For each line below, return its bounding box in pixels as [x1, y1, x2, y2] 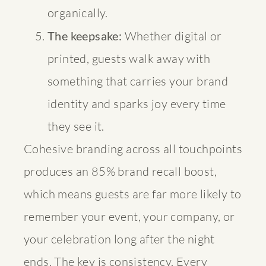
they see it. [47, 118, 104, 134]
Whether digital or [122, 28, 222, 43]
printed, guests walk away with [47, 50, 210, 66]
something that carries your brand [47, 73, 229, 88]
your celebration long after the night [24, 231, 215, 246]
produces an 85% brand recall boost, [24, 163, 217, 179]
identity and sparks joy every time [47, 96, 226, 111]
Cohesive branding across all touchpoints [24, 141, 242, 156]
